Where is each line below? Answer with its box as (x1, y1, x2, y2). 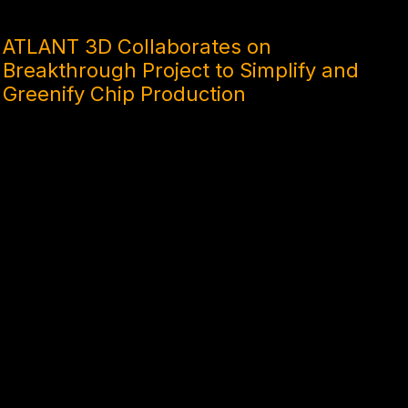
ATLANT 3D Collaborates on (2, 34, 271, 58)
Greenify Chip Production (2, 81, 246, 106)
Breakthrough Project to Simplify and (2, 57, 359, 82)
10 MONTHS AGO (2, 2, 100, 15)
